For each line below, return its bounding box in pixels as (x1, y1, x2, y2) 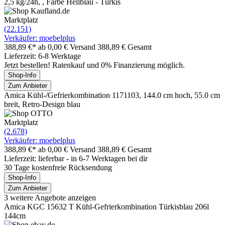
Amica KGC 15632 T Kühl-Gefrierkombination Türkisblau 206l (4, 202, 209, 211)
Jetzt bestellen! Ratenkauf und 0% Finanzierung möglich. (4, 60, 185, 69)
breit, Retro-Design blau (4, 99, 80, 108)
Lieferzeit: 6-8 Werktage (4, 51, 81, 60)
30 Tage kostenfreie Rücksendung (4, 163, 112, 172)
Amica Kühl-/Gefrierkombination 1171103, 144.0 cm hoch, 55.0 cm (4, 90, 220, 99)
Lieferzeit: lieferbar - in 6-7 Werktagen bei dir (4, 154, 148, 163)
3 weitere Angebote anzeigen (4, 193, 96, 202)
